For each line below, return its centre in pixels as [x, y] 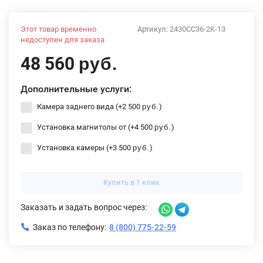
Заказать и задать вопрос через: [84, 207]
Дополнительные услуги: [76, 89]
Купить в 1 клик [131, 182]
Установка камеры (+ [74, 148]
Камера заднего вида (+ [79, 107]
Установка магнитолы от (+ [85, 127]
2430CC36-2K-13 [198, 29]
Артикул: [154, 29]
